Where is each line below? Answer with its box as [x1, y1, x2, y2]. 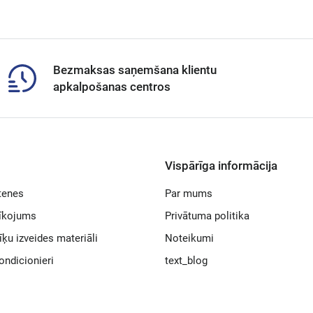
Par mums [165, 187, 212, 200]
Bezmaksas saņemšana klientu [53, 63, 217, 77]
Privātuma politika [165, 210, 249, 222]
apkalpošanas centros [53, 80, 170, 94]
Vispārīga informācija [165, 159, 277, 173]
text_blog [165, 254, 208, 267]
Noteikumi [165, 232, 214, 245]
